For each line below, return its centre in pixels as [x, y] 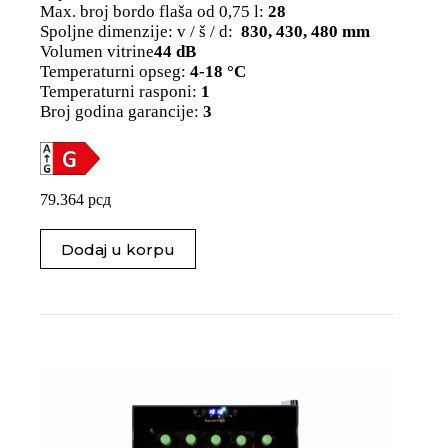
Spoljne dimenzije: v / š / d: [138, 31]
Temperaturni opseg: [113, 71]
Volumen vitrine [97, 51]
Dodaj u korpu [118, 249]
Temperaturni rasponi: [118, 91]
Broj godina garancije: [119, 111]
